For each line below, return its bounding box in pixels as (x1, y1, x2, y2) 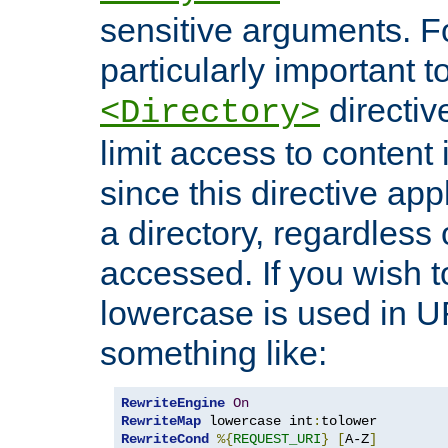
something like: (100, 334, 327, 373)
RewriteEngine (121, 395, 225, 412)
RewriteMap (121, 413, 201, 430)
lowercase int (201, 413, 313, 430)
